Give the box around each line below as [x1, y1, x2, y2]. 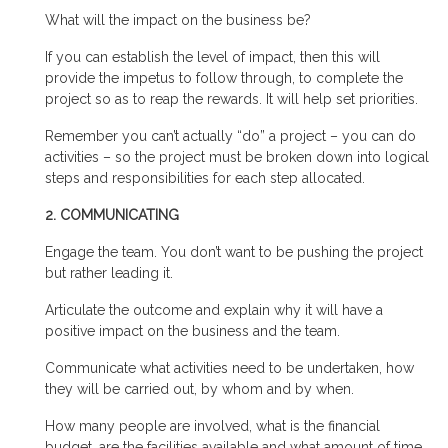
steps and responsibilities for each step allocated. [45, 170, 365, 187]
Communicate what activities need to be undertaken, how [45, 360, 414, 377]
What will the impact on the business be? [45, 12, 311, 29]
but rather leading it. [45, 265, 173, 282]
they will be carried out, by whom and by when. [45, 381, 354, 398]
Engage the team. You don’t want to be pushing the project [45, 244, 423, 261]
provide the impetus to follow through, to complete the [45, 70, 403, 87]
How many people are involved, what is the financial [45, 418, 380, 435]
